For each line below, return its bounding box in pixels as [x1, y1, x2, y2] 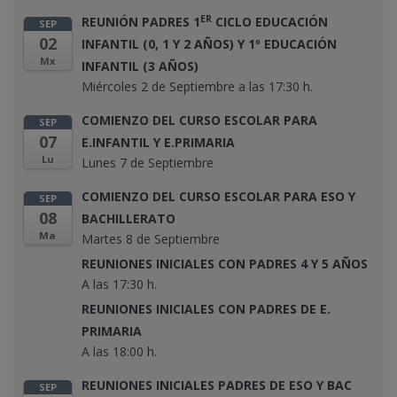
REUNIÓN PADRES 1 [82, 13, 200, 30]
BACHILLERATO [82, 210, 175, 227]
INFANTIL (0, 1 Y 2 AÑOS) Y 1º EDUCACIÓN [82, 35, 337, 52]
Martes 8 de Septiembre [82, 230, 220, 247]
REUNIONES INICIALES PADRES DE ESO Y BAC [82, 377, 352, 393]
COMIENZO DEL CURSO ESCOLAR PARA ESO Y [82, 188, 355, 205]
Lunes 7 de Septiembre [82, 154, 214, 171]
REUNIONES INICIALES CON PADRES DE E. [82, 300, 331, 317]
